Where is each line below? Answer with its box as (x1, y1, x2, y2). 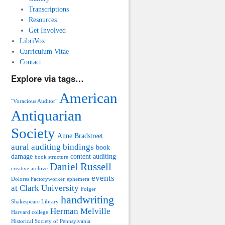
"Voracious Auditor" (11, 98, 57, 104)
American (59, 89, 118, 106)
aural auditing (11, 142, 61, 152)
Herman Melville (50, 206, 110, 216)
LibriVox (20, 37, 46, 45)
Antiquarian (11, 107, 82, 124)
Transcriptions (28, 5, 69, 14)
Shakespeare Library (11, 198, 59, 204)
